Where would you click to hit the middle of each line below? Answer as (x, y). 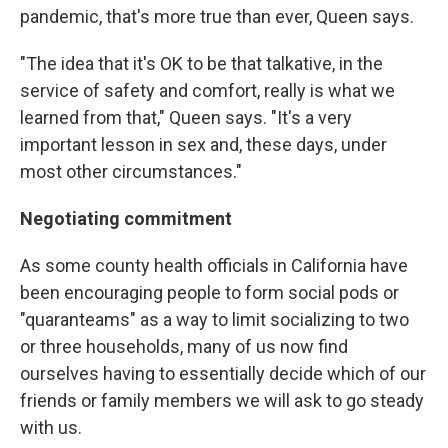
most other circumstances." (131, 171)
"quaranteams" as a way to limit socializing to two (214, 319)
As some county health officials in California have (214, 265)
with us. (51, 427)
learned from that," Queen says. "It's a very (186, 117)
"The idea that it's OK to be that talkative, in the (201, 63)
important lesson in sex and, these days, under (203, 144)
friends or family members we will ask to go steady (222, 400)
